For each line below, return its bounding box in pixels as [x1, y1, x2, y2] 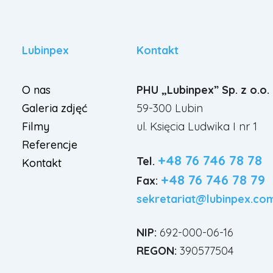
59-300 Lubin [136, 101, 203, 116]
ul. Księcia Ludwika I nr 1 [136, 119, 257, 134]
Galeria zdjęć [22, 101, 88, 116]
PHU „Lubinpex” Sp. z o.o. [136, 83, 269, 97]
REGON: [136, 244, 177, 258]
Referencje [22, 138, 78, 152]
